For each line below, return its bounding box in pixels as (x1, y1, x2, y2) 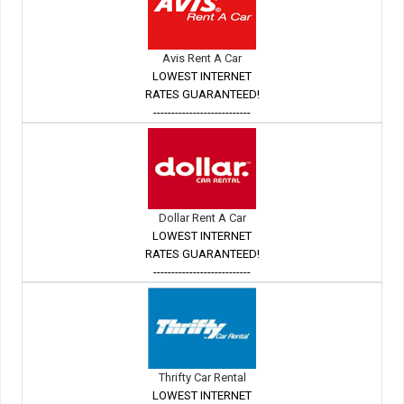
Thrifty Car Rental (158, 371, 246, 385)
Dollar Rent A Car (158, 211, 246, 225)
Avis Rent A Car (162, 51, 242, 66)
